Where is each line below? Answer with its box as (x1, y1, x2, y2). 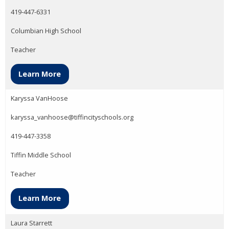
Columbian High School (11, 26, 81, 35)
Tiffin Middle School (11, 150, 71, 160)
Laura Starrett (11, 218, 52, 227)
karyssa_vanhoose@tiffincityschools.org (11, 112, 133, 122)
